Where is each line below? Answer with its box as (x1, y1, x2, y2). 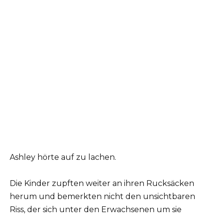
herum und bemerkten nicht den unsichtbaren (10, 192, 195, 201)
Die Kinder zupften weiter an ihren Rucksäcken (10, 179, 194, 188)
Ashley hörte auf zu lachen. (10, 153, 116, 162)
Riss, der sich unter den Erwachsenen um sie (10, 205, 182, 215)
